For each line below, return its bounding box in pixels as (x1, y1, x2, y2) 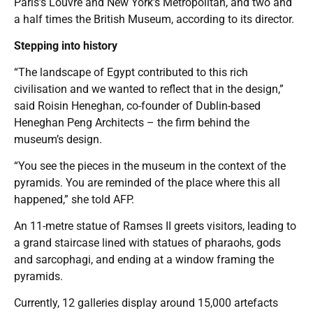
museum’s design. (14, 132, 102, 146)
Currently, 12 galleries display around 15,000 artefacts (14, 296, 278, 310)
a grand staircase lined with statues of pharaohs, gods (14, 235, 281, 249)
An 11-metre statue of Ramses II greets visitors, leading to (14, 219, 296, 233)
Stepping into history (14, 38, 117, 52)
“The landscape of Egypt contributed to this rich (14, 65, 248, 79)
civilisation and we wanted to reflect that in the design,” (14, 82, 284, 96)
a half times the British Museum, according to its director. (14, 12, 294, 26)
